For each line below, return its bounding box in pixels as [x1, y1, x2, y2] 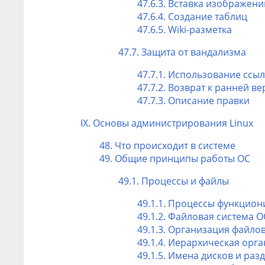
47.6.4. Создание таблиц [137, 9, 247, 23]
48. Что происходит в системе [99, 138, 235, 152]
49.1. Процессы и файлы [118, 174, 229, 188]
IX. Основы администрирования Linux [80, 116, 253, 130]
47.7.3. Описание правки [137, 93, 250, 107]
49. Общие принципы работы [99, 151, 237, 165]
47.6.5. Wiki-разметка [137, 22, 232, 36]
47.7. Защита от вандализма [118, 45, 246, 59]
